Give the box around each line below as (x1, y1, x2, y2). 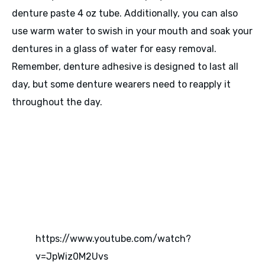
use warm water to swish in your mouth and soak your (12, 25, 253, 37)
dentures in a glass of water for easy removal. (12, 43, 216, 55)
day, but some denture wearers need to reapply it (12, 79, 231, 91)
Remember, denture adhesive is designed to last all (12, 61, 238, 73)
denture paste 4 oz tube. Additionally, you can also (12, 8, 238, 20)
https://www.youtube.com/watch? (35, 232, 191, 244)
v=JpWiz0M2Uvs (35, 250, 108, 262)
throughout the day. (12, 96, 102, 108)
